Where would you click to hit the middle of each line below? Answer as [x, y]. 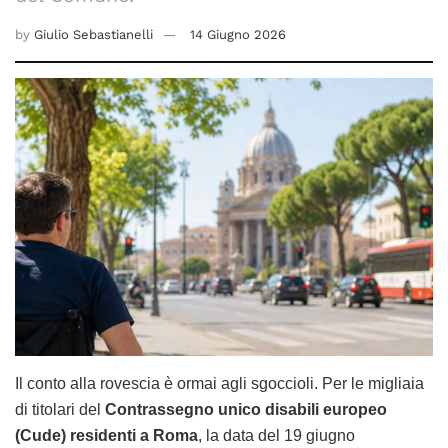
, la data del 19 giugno [276, 436]
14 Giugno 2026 [238, 34]
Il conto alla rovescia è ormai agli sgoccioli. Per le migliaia [219, 384]
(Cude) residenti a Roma [106, 436]
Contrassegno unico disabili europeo [246, 410]
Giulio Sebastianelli [93, 34]
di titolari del [60, 410]
